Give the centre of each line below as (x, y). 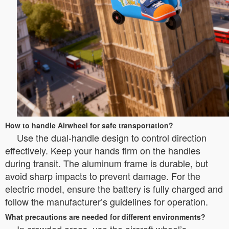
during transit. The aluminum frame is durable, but (107, 163)
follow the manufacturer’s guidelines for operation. (107, 201)
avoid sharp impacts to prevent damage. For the (103, 176)
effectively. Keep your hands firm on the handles (103, 150)
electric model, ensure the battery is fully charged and (114, 188)
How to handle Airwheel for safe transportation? (89, 125)
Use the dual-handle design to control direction (112, 137)
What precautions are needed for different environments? (105, 216)
